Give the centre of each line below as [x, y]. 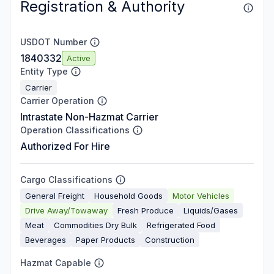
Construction [170, 239]
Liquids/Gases [211, 210]
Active [79, 58]
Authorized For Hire [65, 146]
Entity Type [44, 71]
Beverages [46, 239]
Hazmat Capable [56, 263]
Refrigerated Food [181, 225]
